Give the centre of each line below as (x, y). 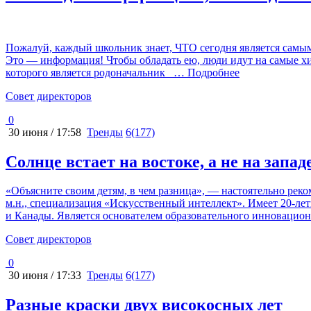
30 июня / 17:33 (43, 276)
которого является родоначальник (87, 72)
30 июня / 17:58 (43, 132)
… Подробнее (204, 72)
